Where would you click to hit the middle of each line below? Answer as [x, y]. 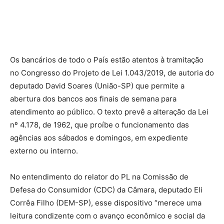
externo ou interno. [44, 151]
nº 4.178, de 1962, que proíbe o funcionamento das [99, 125]
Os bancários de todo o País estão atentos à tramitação [107, 60]
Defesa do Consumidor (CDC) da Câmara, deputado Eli [106, 190]
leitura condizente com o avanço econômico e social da [107, 216]
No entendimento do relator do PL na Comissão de [99, 177]
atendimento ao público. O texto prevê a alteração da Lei [109, 112]
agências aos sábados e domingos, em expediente [99, 138]
